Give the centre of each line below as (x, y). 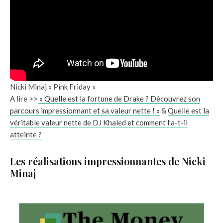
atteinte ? (26, 134)
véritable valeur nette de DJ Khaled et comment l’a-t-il (99, 122)
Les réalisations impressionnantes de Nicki (108, 161)
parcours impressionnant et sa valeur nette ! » (85, 111)
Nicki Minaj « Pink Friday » (53, 87)
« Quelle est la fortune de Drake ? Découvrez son (119, 99)
